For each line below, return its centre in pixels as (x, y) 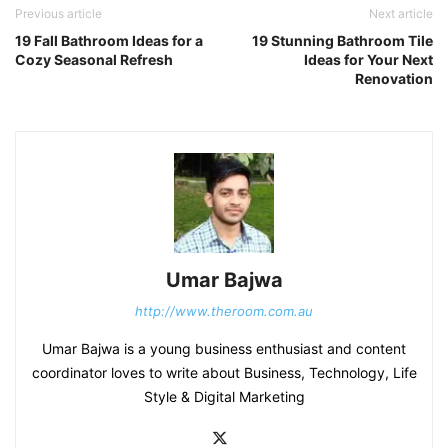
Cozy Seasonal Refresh (94, 60)
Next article (401, 14)
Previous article (58, 14)
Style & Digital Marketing (224, 397)
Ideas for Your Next (368, 60)
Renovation (394, 79)
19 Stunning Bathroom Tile (342, 41)
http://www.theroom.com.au (224, 311)
